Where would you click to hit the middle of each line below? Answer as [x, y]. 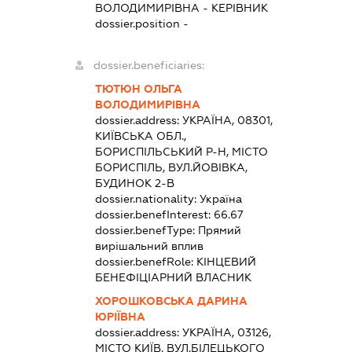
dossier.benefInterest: [154, 214]
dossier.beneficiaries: [148, 65]
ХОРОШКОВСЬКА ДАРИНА [171, 301]
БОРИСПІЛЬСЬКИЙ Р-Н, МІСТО [181, 151]
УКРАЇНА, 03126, [226, 332]
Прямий [219, 230]
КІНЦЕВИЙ [226, 261]
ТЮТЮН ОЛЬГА [138, 88]
